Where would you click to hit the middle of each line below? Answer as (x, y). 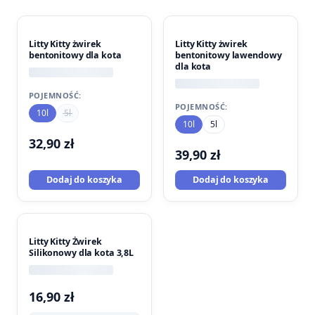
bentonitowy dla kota (75, 55)
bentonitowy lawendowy (229, 55)
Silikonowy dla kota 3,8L (81, 253)
